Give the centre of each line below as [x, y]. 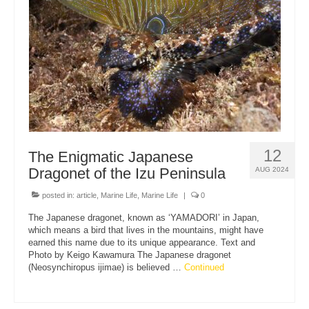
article [87, 195]
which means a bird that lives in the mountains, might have [146, 230]
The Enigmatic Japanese [111, 157]
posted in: [58, 195]
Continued [204, 267]
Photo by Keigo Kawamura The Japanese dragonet [130, 255]
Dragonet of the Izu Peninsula [127, 173]
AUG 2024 [272, 169]
